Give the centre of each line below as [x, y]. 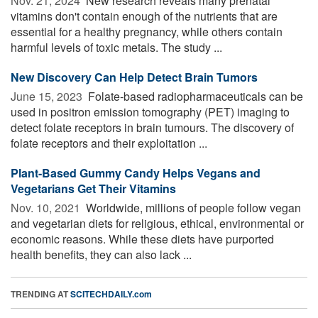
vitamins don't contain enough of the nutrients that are [144, 16]
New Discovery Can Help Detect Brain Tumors [134, 77]
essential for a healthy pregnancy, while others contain [147, 32]
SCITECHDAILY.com [111, 294]
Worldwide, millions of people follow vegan [192, 208]
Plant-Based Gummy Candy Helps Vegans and [136, 173]
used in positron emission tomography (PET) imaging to [150, 112]
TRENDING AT [40, 294]
